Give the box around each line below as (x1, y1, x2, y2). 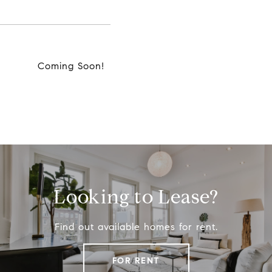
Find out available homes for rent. (54, 221, 218, 233)
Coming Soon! (37, 60, 104, 72)
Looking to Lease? (53, 185, 219, 209)
